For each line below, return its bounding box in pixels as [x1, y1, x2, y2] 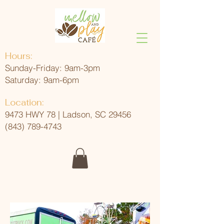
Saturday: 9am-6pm [5, 74, 79, 85]
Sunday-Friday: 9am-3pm [5, 62, 100, 73]
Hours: [5, 50, 32, 61]
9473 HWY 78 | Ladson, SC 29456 [5, 109, 131, 119]
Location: [5, 97, 43, 108]
